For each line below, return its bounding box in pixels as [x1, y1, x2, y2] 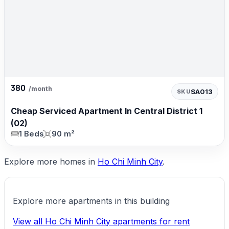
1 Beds [19, 129, 43, 139]
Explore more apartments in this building [13, 195, 170, 206]
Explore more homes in [4, 156, 98, 167]
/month [29, 84, 52, 93]
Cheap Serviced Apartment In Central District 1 [11, 105, 202, 116]
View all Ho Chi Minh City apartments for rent [13, 216, 190, 226]
